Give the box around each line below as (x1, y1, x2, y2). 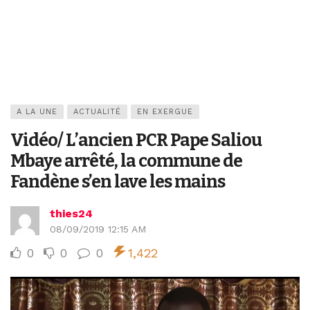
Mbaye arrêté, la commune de (10, 150, 242, 172)
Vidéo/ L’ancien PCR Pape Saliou (10, 129, 262, 151)
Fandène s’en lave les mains (10, 171, 225, 192)
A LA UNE (17, 107, 57, 116)
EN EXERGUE (137, 107, 193, 116)
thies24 (50, 207, 93, 220)
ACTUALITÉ (73, 107, 121, 116)
